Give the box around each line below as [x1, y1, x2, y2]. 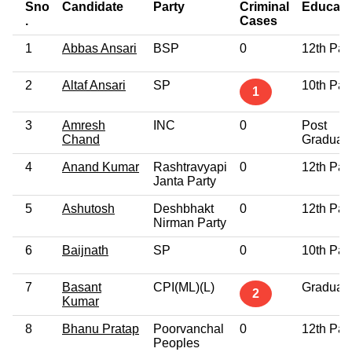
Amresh [62, 118, 105, 132]
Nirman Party [153, 215, 226, 229]
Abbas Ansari [62, 41, 137, 55]
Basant [62, 280, 101, 294]
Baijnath [62, 243, 108, 257]
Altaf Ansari [62, 78, 126, 92]
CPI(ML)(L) [153, 280, 214, 294]
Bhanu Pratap [62, 321, 139, 335]
